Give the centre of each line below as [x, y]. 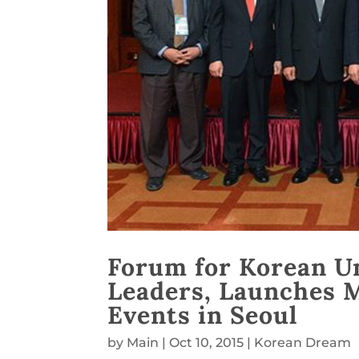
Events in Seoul [203, 314]
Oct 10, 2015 [207, 342]
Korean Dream [303, 342]
